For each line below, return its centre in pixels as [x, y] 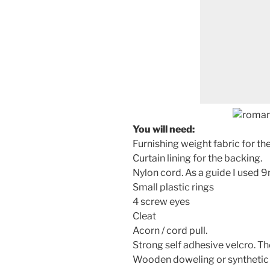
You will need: [164, 129]
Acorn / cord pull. [170, 230]
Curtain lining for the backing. [197, 158]
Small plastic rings [173, 187]
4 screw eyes [161, 201]
